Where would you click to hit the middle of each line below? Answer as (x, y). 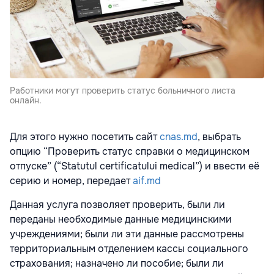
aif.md (147, 180)
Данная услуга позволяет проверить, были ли (117, 204)
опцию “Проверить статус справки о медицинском (130, 151)
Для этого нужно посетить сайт (85, 136)
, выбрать (219, 136)
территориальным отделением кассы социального (129, 248)
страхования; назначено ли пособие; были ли (117, 263)
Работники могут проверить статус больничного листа (123, 90)
